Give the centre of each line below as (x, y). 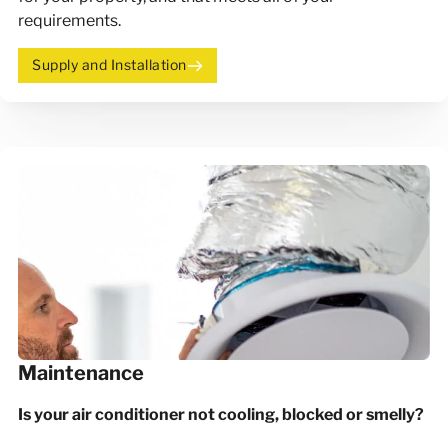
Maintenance (81, 373)
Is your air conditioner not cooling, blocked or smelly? (221, 413)
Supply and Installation (109, 65)
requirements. (70, 19)
